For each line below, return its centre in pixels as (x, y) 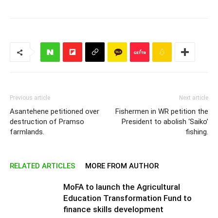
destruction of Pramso (47, 122)
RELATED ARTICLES (43, 166)
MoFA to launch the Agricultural (122, 187)
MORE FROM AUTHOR (122, 166)
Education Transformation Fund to (127, 198)
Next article (194, 98)
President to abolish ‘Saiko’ (165, 122)
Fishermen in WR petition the (162, 111)
